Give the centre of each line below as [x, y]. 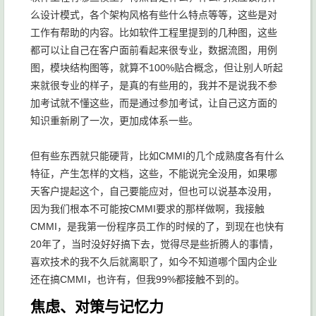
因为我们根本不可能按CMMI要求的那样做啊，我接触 [147, 209]
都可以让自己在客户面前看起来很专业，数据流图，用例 [154, 50]
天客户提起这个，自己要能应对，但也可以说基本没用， [154, 192]
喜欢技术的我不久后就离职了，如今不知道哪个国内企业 [154, 262]
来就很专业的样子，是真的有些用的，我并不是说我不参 [154, 86]
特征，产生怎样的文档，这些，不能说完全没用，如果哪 [154, 174]
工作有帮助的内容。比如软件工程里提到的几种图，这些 [154, 33]
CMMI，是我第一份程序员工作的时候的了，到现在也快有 [157, 227]
